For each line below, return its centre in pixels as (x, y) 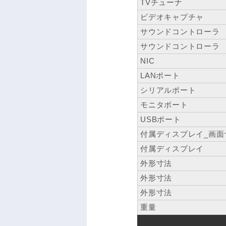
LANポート (160, 76)
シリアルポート (168, 90)
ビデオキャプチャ (172, 17)
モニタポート (164, 105)
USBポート (161, 120)
